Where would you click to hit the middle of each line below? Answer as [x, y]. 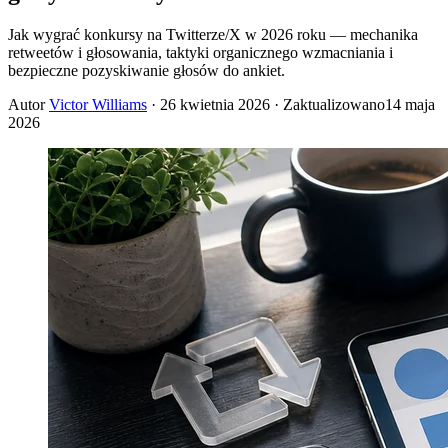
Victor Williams [98, 104]
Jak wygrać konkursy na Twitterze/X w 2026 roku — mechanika [213, 34]
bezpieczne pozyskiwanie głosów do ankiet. [146, 70]
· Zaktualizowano [327, 104]
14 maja [410, 104]
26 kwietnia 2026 [215, 104]
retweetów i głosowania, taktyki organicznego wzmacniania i [200, 52]
